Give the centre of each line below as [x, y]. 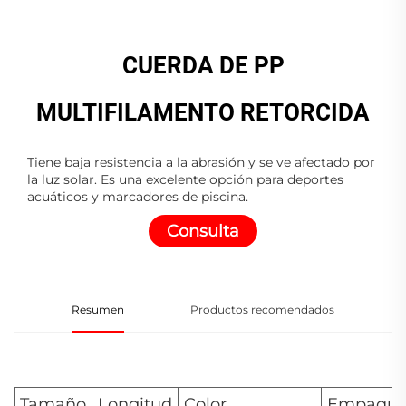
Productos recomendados [263, 309]
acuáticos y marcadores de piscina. [138, 196]
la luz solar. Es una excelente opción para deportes [185, 179]
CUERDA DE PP [203, 65]
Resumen [97, 309]
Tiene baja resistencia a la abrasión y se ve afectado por [201, 162]
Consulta [203, 231]
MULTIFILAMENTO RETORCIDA [203, 112]
